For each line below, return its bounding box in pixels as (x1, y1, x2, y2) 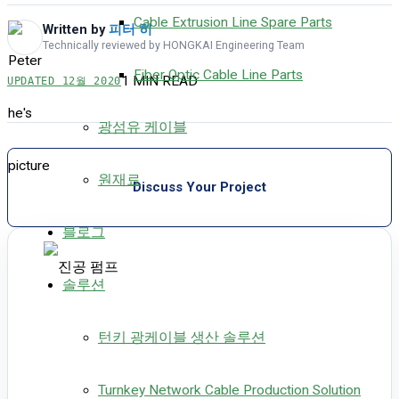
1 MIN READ (121, 72, 199, 89)
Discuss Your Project (133, 178, 266, 195)
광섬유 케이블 (98, 118, 187, 135)
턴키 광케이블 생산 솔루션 (98, 329, 265, 346)
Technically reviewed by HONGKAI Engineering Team (43, 38, 305, 53)
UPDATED (7, 74, 62, 87)
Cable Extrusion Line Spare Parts (134, 13, 332, 30)
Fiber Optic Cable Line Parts (134, 66, 303, 83)
